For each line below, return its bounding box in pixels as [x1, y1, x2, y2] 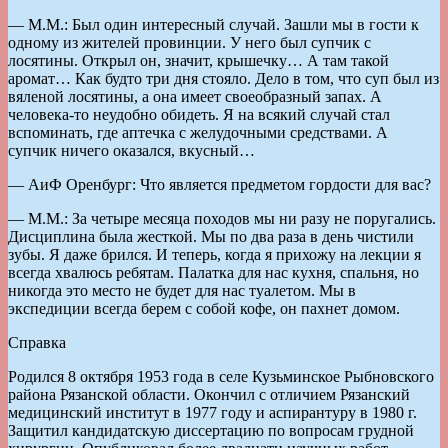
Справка [8, 333, 66, 351]
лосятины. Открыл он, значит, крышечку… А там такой [8, 51, 389, 69]
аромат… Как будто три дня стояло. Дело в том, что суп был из [8, 69, 439, 87]
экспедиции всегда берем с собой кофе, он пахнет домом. [8, 299, 400, 317]
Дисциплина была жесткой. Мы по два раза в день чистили [8, 227, 414, 245]
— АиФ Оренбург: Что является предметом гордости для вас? [8, 175, 431, 193]
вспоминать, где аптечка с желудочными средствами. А [8, 123, 388, 141]
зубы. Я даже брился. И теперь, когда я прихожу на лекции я [8, 245, 421, 263]
